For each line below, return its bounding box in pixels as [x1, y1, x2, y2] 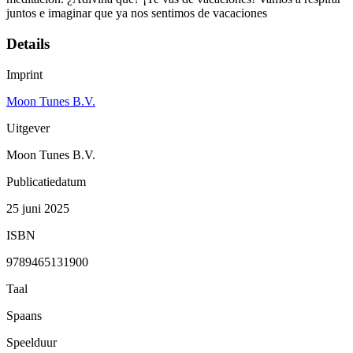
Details [6, 35, 50, 53]
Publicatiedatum [6, 174, 86, 188]
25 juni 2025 [6, 201, 69, 215]
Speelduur [6, 335, 57, 349]
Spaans [6, 308, 42, 322]
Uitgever [6, 121, 50, 135]
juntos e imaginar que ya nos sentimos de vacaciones [6, 6, 267, 20]
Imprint [6, 67, 43, 81]
